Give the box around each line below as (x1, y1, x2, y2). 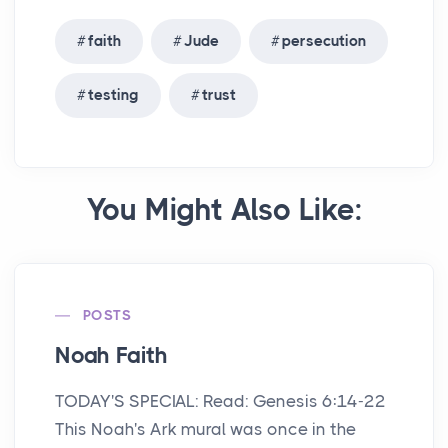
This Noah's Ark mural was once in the (55, 419, 356, 440)
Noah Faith (55, 342, 168, 370)
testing (88, 86, 139, 105)
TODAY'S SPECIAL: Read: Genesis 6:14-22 (55, 391, 386, 412)
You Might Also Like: (86, 193, 362, 228)
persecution (282, 32, 366, 51)
